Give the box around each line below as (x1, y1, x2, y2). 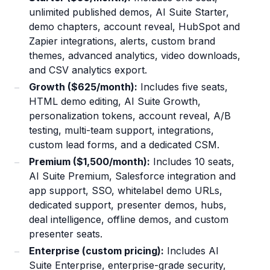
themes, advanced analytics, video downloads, (29, 49, 240, 62)
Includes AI (164, 245, 219, 257)
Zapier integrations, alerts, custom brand (29, 35, 215, 48)
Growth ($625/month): (29, 81, 137, 93)
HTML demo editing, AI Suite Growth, (29, 95, 201, 108)
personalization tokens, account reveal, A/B (29, 110, 231, 122)
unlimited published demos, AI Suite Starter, (29, 6, 229, 19)
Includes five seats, (137, 81, 228, 93)
